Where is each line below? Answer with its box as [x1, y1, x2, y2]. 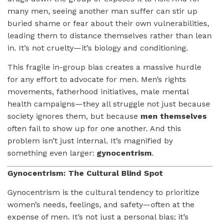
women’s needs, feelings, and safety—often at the [7, 199, 194, 209]
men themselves [140, 111, 207, 121]
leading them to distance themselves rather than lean [7, 30, 212, 40]
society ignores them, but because [7, 111, 140, 121]
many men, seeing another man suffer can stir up [7, 6, 197, 16]
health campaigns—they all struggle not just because [7, 99, 210, 109]
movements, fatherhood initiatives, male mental [7, 86, 189, 96]
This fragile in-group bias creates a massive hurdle [7, 62, 201, 72]
